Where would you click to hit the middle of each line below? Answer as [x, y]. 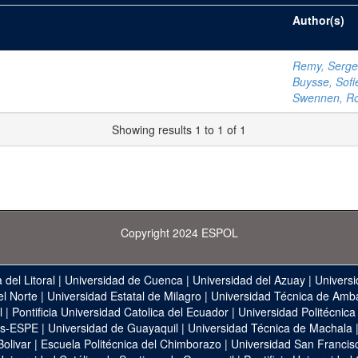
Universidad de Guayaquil [113, 328]
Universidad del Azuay [249, 280]
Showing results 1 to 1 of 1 [179, 129]
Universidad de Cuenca [124, 280]
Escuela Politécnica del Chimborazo [131, 344]
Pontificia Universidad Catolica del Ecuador [120, 312]
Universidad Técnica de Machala [270, 328]
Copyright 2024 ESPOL [179, 233]
